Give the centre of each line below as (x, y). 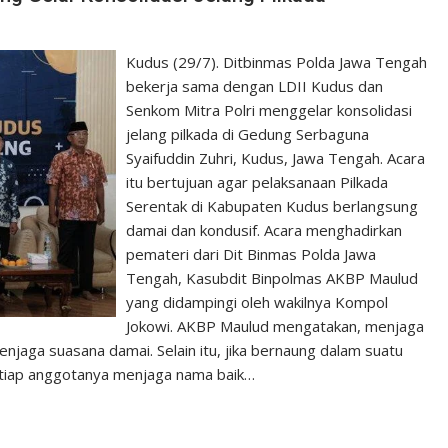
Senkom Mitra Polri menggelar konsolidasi (269, 109)
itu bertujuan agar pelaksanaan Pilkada (257, 181)
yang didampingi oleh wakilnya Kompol (257, 301)
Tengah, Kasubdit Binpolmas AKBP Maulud (272, 277)
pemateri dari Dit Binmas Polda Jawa (251, 253)
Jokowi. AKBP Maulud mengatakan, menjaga (275, 325)
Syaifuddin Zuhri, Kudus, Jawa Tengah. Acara (276, 157)
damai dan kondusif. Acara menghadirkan (264, 229)
